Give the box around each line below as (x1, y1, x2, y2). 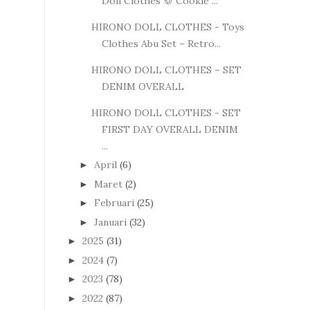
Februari (93, 197, 134, 209)
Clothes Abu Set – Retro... (101, 37, 221, 50)
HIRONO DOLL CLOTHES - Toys (91, 20, 244, 33)
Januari (93, 215, 127, 228)
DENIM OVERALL (101, 80, 184, 93)
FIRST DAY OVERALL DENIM (101, 122, 238, 136)
